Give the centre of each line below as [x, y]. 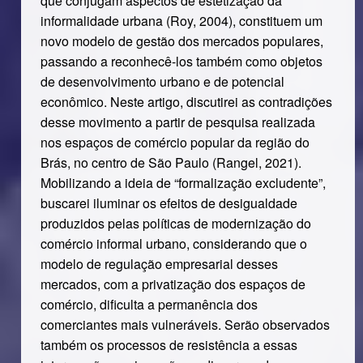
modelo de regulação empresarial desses [159, 264]
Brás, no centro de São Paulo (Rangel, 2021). [171, 162]
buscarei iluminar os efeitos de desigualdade [169, 203]
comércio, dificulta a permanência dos [149, 304]
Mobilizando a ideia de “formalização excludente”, [183, 183]
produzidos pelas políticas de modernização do [175, 223]
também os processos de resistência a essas [169, 345]
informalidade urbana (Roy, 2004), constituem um [181, 21]
